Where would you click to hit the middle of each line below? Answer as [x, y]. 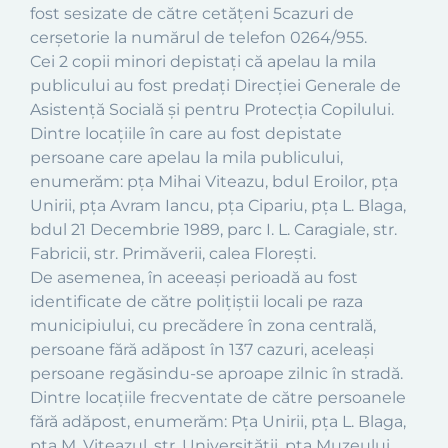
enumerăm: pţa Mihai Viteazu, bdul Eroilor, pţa [214, 181]
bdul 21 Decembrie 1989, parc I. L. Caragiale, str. [213, 229]
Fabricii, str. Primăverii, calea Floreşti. [173, 253]
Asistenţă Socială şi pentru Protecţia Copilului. [212, 109]
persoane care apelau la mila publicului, [186, 157]
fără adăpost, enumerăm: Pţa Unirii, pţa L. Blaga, [218, 421]
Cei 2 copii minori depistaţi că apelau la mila [203, 61]
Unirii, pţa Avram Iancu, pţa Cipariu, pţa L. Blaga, [218, 205]
